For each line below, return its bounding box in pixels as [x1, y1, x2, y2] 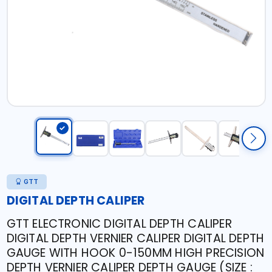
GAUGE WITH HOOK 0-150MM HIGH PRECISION [6, 245, 265, 261]
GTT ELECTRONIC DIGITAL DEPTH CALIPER [6, 216, 232, 232]
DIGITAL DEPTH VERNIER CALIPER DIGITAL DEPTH [6, 230, 265, 246]
